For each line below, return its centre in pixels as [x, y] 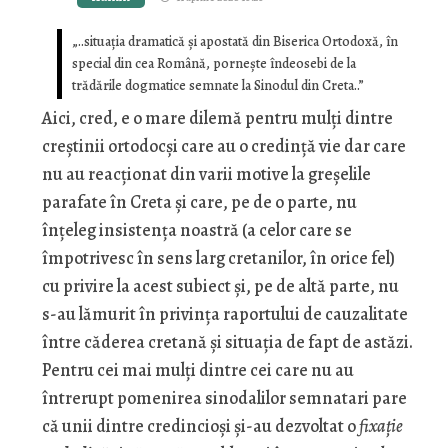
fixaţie [380, 426]
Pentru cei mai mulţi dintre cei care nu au [197, 370]
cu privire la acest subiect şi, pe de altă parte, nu [220, 286]
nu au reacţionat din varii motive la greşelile [206, 174]
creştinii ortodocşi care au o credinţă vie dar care [223, 146]
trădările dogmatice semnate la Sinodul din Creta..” [217, 86]
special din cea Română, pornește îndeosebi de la [213, 64]
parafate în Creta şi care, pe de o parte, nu [199, 202]
